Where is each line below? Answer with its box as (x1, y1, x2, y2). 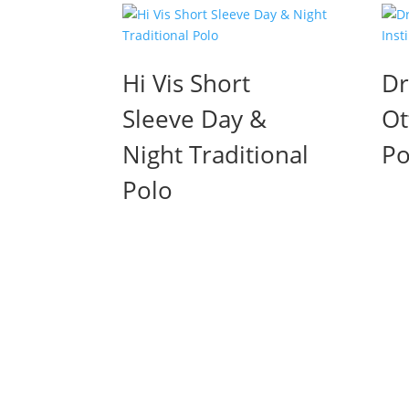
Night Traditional (122, 137, 309, 171)
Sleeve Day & (122, 101, 267, 135)
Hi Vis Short (122, 66, 251, 100)
